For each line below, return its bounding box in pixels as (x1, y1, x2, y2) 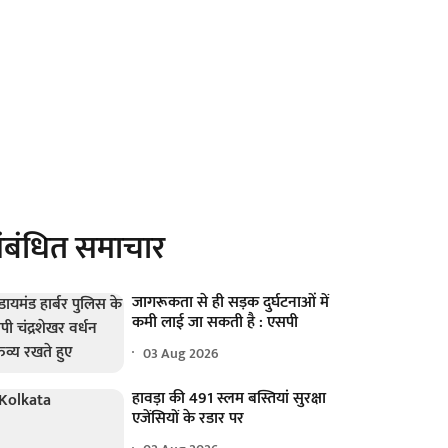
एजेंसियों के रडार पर (132, 405, 245, 433)
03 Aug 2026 (143, 341, 220, 365)
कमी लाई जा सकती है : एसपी (132, 309, 299, 336)
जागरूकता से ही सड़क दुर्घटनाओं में (132, 289, 330, 316)
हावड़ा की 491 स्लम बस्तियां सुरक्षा (132, 385, 327, 413)
